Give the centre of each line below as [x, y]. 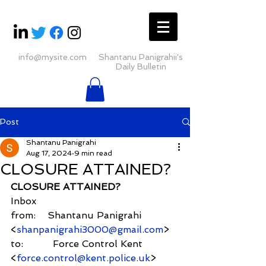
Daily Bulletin [141, 66]
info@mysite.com [53, 57]
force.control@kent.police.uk [83, 258]
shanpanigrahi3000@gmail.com [90, 229]
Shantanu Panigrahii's [141, 57]
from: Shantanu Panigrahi [77, 215]
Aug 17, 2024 [49, 153]
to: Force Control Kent [78, 243]
